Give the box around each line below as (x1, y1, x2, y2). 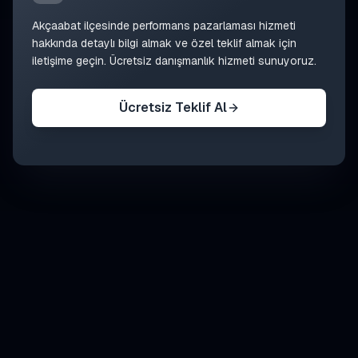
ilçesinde (81, 18, 133, 33)
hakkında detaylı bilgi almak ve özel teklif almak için (32, 36, 296, 50)
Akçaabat (32, 18, 81, 33)
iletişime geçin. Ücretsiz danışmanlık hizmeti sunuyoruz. (32, 54, 316, 68)
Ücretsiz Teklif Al (118, 99, 227, 116)
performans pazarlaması (133, 18, 256, 33)
